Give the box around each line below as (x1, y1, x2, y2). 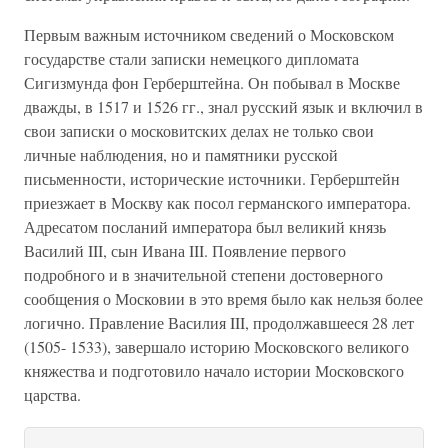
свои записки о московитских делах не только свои (24, 120, 374, 141)
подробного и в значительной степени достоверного (24, 264, 383, 285)
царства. (24, 384, 81, 405)
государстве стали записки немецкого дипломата (24, 48, 359, 69)
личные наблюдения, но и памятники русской (24, 144, 338, 165)
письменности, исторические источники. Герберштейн (24, 168, 400, 189)
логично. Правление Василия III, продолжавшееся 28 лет (24, 312, 414, 333)
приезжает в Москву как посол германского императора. (24, 192, 411, 213)
